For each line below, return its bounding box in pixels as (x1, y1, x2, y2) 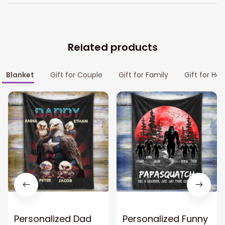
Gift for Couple (50, 70, 102, 80)
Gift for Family (119, 70, 168, 80)
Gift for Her (184, 70, 223, 80)
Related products (67, 40, 158, 54)
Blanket (6, 70, 34, 80)
